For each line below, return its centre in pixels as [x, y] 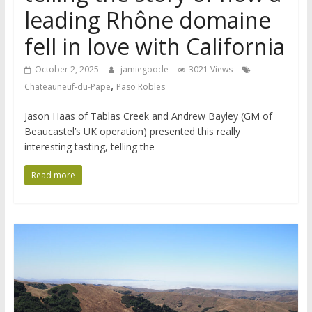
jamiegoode [145, 69]
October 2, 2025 [67, 69]
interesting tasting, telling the [89, 146]
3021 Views [210, 69]
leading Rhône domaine [147, 19]
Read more [53, 175]
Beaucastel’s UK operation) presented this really [132, 131]
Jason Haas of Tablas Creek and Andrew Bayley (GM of [148, 116]
